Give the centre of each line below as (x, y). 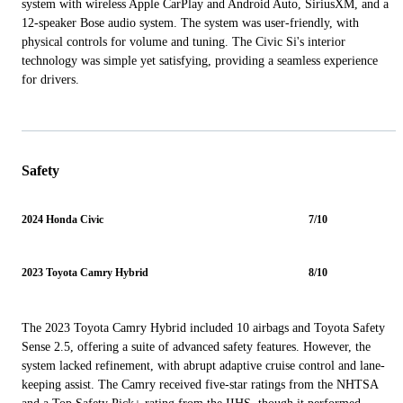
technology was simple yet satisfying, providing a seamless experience (200, 60)
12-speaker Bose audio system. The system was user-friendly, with (190, 22)
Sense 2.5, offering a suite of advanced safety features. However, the (196, 346)
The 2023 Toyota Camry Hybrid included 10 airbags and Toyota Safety (203, 327)
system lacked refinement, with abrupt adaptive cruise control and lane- (203, 365)
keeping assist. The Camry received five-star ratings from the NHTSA (200, 384)
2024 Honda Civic (63, 219)
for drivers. (50, 79)
